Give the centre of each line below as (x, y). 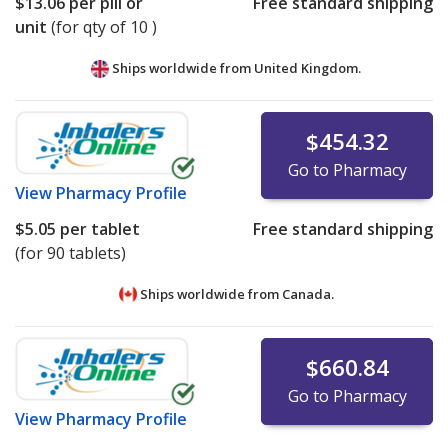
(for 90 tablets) (70, 253)
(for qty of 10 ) (104, 27)
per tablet (98, 229)
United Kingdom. (307, 68)
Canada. (307, 294)
